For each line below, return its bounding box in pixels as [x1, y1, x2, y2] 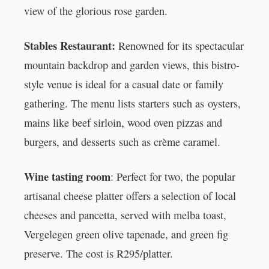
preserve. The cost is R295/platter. [24, 246, 173, 261]
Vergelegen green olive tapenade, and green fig [24, 226, 228, 241]
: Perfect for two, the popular [110, 169, 235, 184]
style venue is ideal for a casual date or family [24, 76, 223, 91]
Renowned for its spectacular [118, 38, 244, 53]
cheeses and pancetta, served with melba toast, [24, 207, 226, 222]
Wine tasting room [24, 168, 110, 184]
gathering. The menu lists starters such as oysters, [24, 95, 241, 110]
